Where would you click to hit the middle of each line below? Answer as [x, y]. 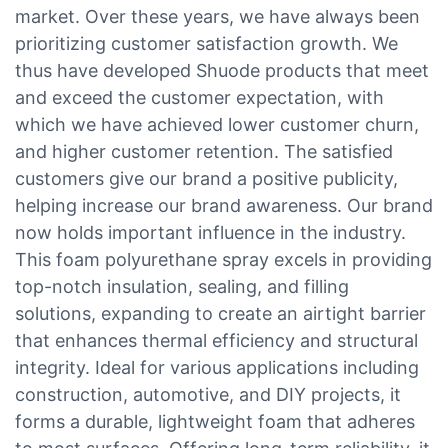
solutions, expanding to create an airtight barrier [220, 313]
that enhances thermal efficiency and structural [216, 340]
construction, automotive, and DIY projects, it [208, 394]
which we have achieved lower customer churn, [217, 124]
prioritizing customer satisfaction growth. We [206, 43]
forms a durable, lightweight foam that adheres [215, 421]
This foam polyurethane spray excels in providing [223, 259]
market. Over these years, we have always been [217, 16]
